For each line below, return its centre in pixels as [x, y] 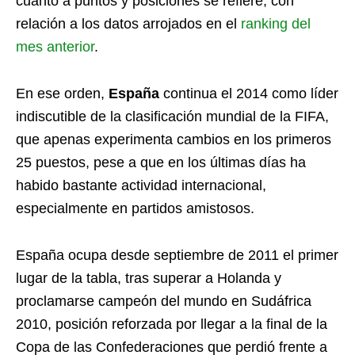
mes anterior [55, 47]
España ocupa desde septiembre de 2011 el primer [177, 255]
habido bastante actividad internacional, [141, 185]
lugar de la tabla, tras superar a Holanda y [149, 278]
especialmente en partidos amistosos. [135, 208]
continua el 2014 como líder [249, 94]
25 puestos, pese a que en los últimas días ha [161, 162]
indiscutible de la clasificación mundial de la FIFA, [172, 116]
